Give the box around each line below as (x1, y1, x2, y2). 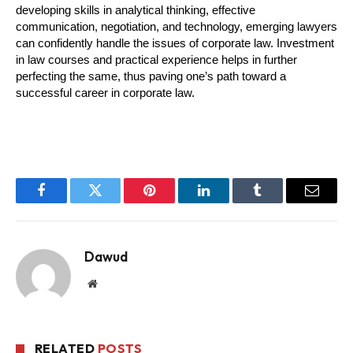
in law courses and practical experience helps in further (16, 54, 297, 67)
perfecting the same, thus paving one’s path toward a (16, 70, 286, 84)
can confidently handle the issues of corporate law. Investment (16, 37, 334, 50)
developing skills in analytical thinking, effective (16, 4, 255, 17)
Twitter (94, 195, 136, 210)
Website (96, 277, 132, 289)
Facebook (39, 195, 95, 210)
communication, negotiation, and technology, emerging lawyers (16, 20, 337, 34)
